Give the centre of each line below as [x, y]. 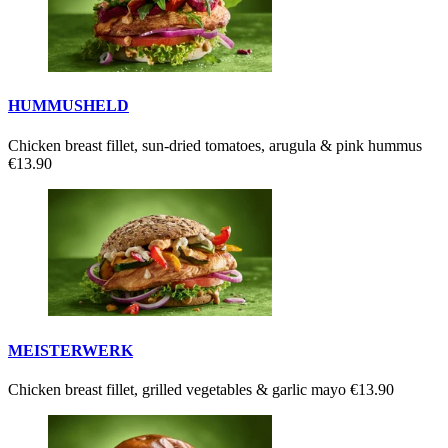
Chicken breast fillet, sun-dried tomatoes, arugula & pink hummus [215, 145]
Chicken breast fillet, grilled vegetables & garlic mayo [179, 389]
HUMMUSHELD [68, 106]
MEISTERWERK [70, 350]
